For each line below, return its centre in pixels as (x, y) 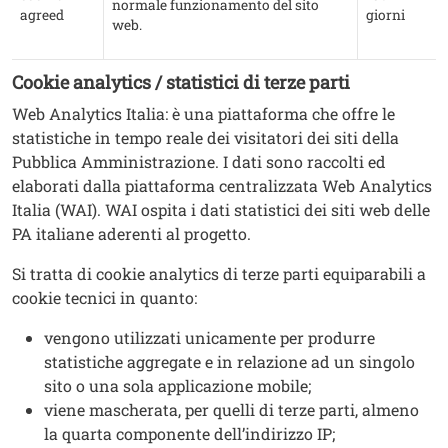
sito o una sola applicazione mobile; (179, 386)
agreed (42, 15)
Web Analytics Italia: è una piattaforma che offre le (203, 114)
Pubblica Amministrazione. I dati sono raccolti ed (199, 162)
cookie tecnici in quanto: (104, 298)
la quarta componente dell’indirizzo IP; (191, 434)
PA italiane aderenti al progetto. (131, 234)
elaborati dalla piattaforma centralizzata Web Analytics (222, 186)
